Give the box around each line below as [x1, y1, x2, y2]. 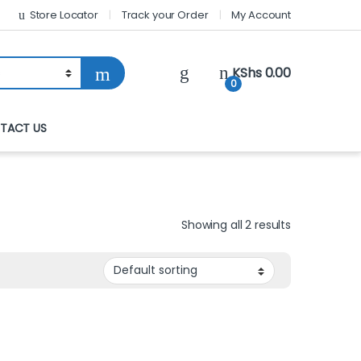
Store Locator [29, 6, 98, 23]
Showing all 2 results [180, 216, 291, 233]
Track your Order [121, 6, 209, 23]
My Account [231, 6, 291, 23]
